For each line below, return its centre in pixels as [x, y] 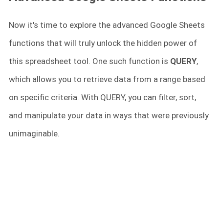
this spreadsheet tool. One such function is [89, 61]
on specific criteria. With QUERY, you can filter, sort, [102, 98]
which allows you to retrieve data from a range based [107, 79]
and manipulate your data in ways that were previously [109, 116]
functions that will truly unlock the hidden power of [103, 43]
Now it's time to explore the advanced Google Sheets [107, 25]
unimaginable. [34, 134]
